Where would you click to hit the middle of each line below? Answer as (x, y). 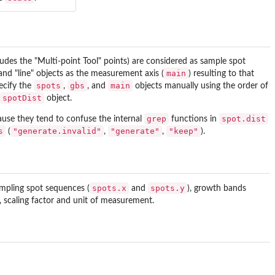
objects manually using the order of (200, 86)
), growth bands (217, 188)
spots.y (168, 188)
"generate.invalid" (57, 131)
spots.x (109, 188)
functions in (194, 119)
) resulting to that (221, 74)
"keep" (184, 131)
